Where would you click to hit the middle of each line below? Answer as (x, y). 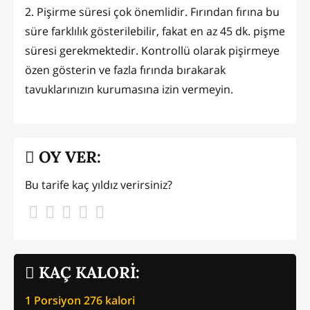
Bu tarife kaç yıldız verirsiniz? (99, 184)
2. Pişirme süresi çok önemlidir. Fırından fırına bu (152, 11)
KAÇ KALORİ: (87, 273)
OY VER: (68, 157)
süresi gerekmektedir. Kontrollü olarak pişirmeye (152, 50)
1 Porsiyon (54, 300)
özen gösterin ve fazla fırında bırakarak (125, 70)
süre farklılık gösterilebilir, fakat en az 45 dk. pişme (155, 31)
